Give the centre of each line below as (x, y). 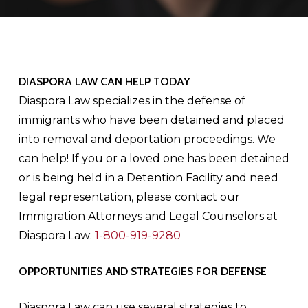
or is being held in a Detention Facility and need (148, 178)
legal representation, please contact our (129, 197)
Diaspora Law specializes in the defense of (132, 101)
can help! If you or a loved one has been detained (154, 158)
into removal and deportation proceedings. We (147, 139)
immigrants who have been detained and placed (151, 120)
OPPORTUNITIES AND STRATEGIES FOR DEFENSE (142, 271)
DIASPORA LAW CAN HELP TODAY (104, 81)
